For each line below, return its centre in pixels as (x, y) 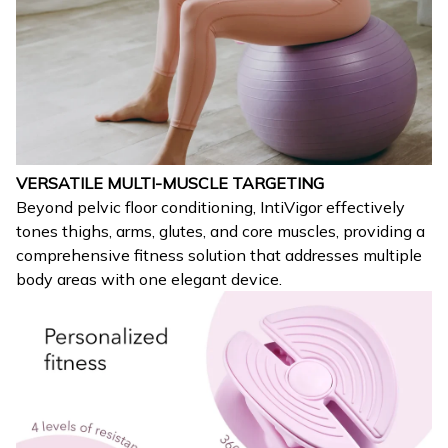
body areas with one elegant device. (149, 278)
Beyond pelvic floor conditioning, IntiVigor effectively (210, 206)
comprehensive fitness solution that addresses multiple (219, 254)
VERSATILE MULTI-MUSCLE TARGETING (170, 182)
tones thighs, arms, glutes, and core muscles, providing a (220, 230)
